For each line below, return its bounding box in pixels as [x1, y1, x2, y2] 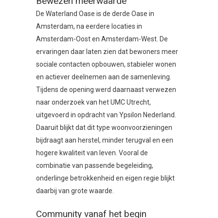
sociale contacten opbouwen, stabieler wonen [36, 60, 176, 69]
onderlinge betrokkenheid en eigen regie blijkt [36, 174, 175, 182]
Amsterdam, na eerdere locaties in [36, 22, 142, 31]
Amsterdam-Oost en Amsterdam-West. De [36, 35, 168, 43]
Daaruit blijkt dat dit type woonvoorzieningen [36, 124, 172, 132]
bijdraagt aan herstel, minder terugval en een [36, 136, 173, 145]
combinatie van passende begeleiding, [36, 162, 153, 170]
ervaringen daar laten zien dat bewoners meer [36, 48, 178, 56]
